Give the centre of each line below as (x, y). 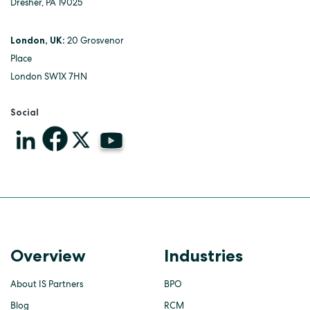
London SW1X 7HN (49, 77)
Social (25, 112)
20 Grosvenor (95, 41)
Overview (48, 256)
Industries (203, 256)
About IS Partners (47, 284)
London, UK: (39, 41)
